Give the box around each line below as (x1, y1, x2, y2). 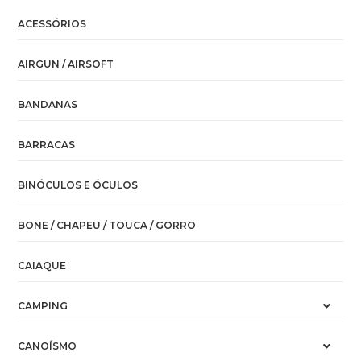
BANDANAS (18, 98, 78, 110)
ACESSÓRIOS (18, 17, 87, 30)
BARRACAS (18, 138, 76, 151)
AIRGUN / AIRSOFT (18, 57, 114, 70)
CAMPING (18, 299, 68, 312)
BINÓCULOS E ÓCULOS (18, 178, 139, 191)
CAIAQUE (18, 259, 67, 272)
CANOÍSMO (18, 339, 77, 352)
